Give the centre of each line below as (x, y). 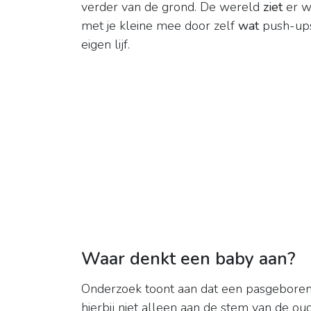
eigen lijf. (106, 45)
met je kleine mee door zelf (160, 26)
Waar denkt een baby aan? (188, 259)
